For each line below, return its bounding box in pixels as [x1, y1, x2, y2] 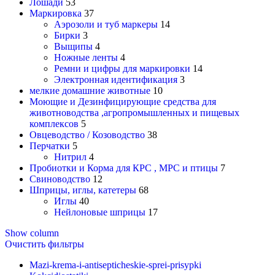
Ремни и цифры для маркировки [54, 63, 190, 74]
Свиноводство [29, 174, 90, 185]
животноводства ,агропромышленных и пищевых [29, 107, 239, 118]
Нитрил [54, 152, 87, 163]
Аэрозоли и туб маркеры [54, 19, 158, 30]
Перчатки [29, 141, 70, 152]
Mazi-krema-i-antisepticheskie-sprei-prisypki [29, 260, 201, 271]
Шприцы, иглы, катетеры [29, 185, 136, 196]
